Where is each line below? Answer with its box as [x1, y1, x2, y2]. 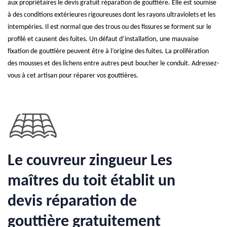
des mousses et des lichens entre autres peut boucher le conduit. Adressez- [8, 60, 219, 67]
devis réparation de [8, 194, 137, 210]
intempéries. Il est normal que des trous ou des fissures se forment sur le [8, 23, 211, 31]
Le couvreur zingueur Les [8, 153, 172, 169]
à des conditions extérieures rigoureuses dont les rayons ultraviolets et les [8, 11, 215, 19]
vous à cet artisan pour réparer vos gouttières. [8, 72, 138, 80]
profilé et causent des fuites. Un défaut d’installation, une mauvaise [8, 35, 199, 43]
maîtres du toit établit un [8, 173, 175, 190]
